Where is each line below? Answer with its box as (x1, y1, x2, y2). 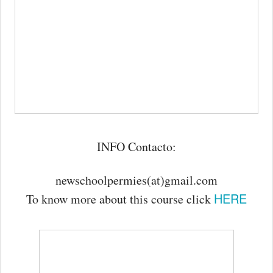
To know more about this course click (26, 191, 214, 207)
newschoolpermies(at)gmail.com (55, 172, 218, 188)
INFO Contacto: (97, 138, 176, 155)
